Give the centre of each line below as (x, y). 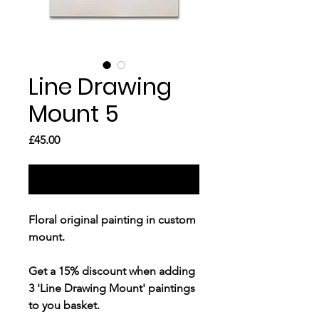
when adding (161, 271)
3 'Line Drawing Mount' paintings (112, 288)
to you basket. (64, 305)
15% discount (92, 271)
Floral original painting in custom (112, 219)
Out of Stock (114, 179)
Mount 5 (74, 113)
